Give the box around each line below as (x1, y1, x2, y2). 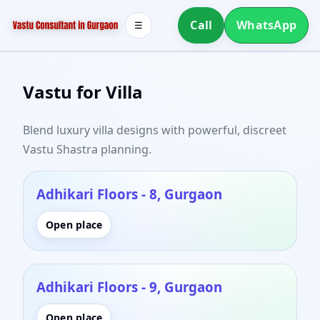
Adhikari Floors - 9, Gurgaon (36, 277, 222, 296)
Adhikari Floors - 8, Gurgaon (36, 184, 222, 203)
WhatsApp (236, 17, 296, 33)
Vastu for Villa (23, 79, 143, 104)
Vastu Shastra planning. (23, 141, 151, 157)
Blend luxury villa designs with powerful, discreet (23, 121, 286, 138)
